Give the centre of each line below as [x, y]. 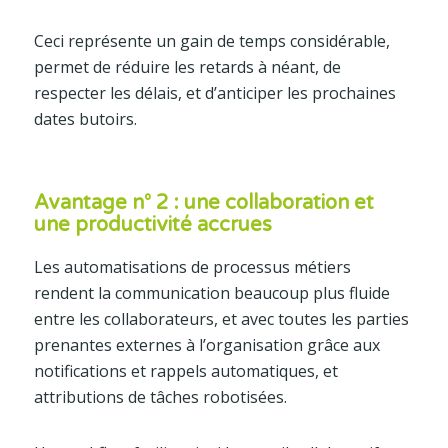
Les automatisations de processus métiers [192, 267]
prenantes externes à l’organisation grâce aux [206, 345]
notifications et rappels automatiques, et [185, 371]
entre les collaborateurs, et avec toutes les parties [221, 319]
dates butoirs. [85, 119]
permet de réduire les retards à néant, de [187, 67]
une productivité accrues [152, 225]
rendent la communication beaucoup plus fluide [211, 293]
